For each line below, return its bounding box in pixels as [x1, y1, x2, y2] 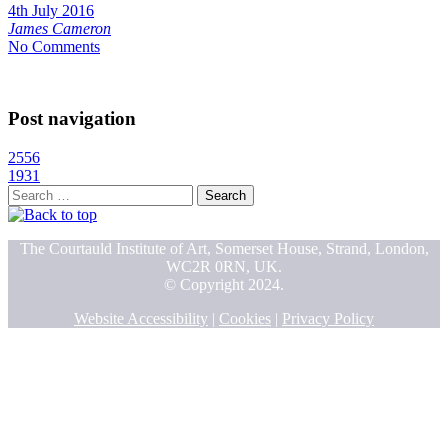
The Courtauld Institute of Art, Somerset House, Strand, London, [19, 240, 429, 258]
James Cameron [8, 19, 111, 37]
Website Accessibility [74, 310, 208, 328]
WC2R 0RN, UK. [166, 258, 282, 276]
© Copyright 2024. [164, 276, 284, 294]
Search [7, 184, 50, 202]
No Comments [8, 37, 100, 55]
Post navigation [8, 108, 136, 130]
